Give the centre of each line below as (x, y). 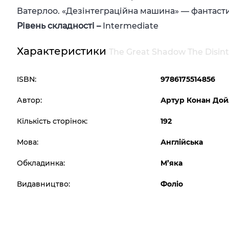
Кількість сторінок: (52, 121)
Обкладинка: (41, 163)
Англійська (182, 142)
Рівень (31, 26)
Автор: (30, 100)
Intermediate (131, 26)
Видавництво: (44, 184)
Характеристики (63, 51)
